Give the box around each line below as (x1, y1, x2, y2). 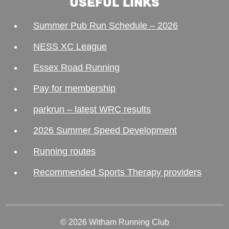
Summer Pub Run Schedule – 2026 (33, 20, 178, 31)
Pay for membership (33, 83, 116, 94)
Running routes (33, 146, 96, 156)
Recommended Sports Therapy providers (33, 167, 201, 177)
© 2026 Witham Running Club (60, 218, 169, 226)
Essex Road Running (33, 62, 120, 73)
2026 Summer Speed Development (33, 125, 177, 135)
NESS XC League (33, 41, 107, 52)
